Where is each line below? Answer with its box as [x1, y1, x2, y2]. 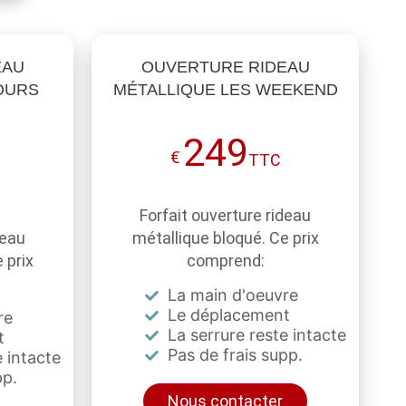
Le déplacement [163, 304, 290, 324]
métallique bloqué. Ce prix [131, 227, 319, 247]
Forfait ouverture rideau [140, 205, 311, 225]
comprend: [186, 250, 265, 270]
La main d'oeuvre [163, 285, 298, 304]
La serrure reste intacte [163, 324, 346, 344]
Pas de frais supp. [163, 344, 303, 364]
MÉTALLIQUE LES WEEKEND [112, 80, 338, 99]
